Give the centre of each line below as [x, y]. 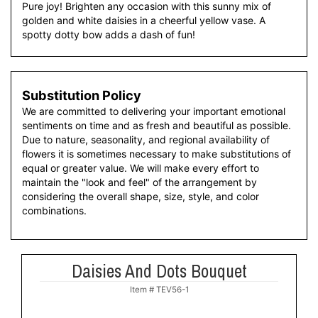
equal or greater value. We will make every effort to [141, 168]
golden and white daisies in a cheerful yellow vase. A [144, 20]
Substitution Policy [82, 95]
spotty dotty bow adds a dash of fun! [109, 34]
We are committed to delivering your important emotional [154, 111]
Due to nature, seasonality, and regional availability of [146, 139]
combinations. [54, 210]
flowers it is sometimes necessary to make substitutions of [157, 154]
